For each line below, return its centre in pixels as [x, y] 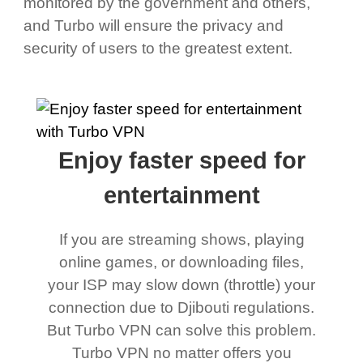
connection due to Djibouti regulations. [181, 308]
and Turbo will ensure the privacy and [153, 25]
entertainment [181, 196]
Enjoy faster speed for [181, 161]
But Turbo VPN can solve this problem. [181, 331]
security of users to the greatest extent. [158, 48]
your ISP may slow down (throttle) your [181, 285]
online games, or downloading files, [181, 263]
